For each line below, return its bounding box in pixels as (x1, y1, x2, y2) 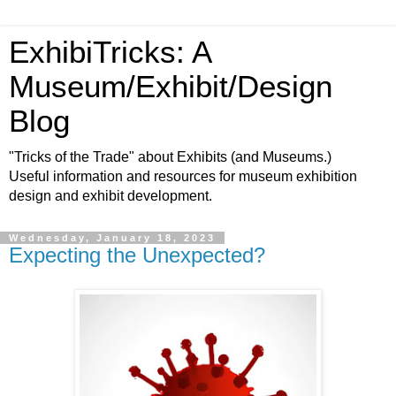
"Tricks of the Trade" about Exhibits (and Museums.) (9, 149, 331, 164)
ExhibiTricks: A (9, 35, 210, 69)
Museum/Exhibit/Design (9, 70, 332, 103)
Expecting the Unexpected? (9, 243, 265, 267)
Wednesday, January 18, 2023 (9, 232, 216, 243)
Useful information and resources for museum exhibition (9, 169, 357, 184)
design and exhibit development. (9, 188, 212, 203)
